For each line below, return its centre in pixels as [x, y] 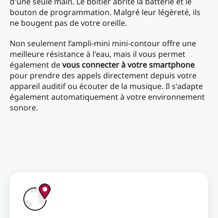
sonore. [25, 108]
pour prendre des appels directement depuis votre [103, 76]
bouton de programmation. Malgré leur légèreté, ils [105, 12]
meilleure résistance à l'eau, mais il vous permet [98, 54]
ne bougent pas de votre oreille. [70, 23]
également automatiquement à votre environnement [107, 97]
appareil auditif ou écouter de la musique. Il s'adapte [106, 86]
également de [36, 65]
